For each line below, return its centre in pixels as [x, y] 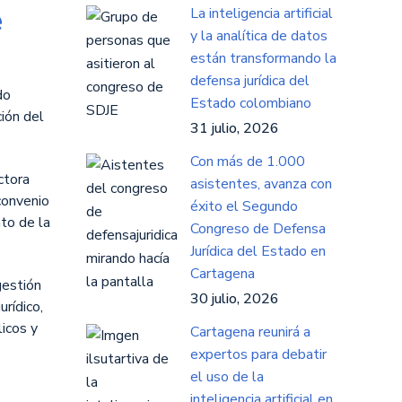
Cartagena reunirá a [250, 332]
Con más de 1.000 [248, 162]
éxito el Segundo [244, 206]
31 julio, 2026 [235, 128]
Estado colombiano [251, 103]
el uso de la [227, 377]
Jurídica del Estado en [258, 251]
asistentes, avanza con [261, 184]
